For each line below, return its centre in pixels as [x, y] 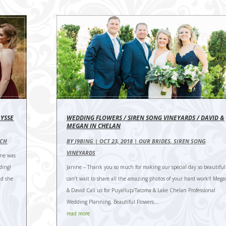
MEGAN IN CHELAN [93, 126]
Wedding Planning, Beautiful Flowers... [112, 202]
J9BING [84, 141]
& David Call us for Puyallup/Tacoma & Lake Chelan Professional [141, 190]
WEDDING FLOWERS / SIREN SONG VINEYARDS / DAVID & [145, 118]
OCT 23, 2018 [116, 141]
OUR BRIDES [154, 141]
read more [78, 213]
